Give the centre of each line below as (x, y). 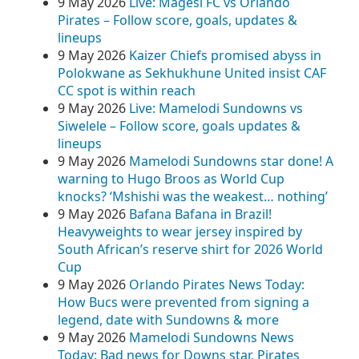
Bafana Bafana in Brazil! (200, 214)
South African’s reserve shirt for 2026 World (190, 249)
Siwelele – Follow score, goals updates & (179, 126)
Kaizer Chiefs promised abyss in (225, 55)
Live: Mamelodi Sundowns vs (216, 108)
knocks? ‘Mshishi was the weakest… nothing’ (193, 196)
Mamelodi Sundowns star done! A (231, 161)
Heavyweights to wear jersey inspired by (180, 232)
